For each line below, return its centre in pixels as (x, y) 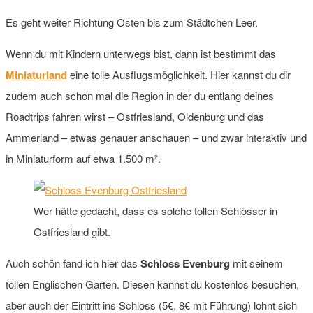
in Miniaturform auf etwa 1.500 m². (83, 158)
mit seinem (256, 263)
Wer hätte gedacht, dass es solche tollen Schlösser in (155, 210)
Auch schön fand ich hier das (73, 263)
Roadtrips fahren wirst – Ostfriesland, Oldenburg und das (135, 116)
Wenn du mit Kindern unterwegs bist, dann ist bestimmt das (141, 53)
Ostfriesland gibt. (72, 231)
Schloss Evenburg (185, 263)
